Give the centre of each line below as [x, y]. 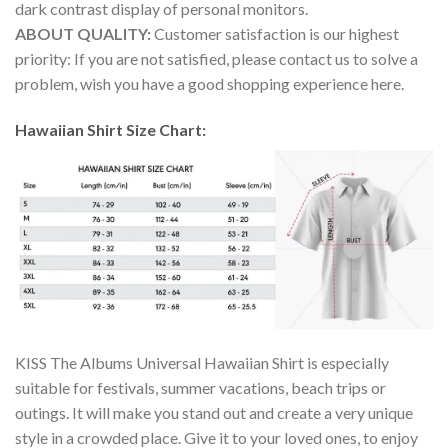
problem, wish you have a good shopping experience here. [209, 84]
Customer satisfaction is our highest [276, 34]
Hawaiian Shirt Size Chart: [112, 130]
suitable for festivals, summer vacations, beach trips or [200, 387]
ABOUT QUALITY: [84, 34]
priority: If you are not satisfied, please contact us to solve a [216, 59]
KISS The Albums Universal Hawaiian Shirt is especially [202, 362]
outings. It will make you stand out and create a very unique [214, 412]
